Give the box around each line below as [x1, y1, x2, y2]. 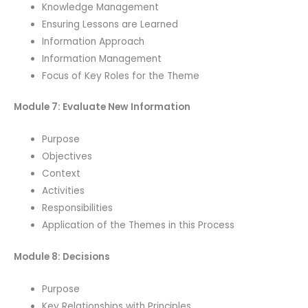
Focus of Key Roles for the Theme [42, 69, 200, 82]
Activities [42, 184, 85, 198]
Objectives [42, 150, 93, 164]
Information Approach [42, 34, 145, 48]
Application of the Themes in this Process [42, 219, 235, 232]
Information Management [42, 52, 162, 65]
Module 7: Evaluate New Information [14, 100, 190, 114]
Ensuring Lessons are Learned [42, 17, 179, 31]
